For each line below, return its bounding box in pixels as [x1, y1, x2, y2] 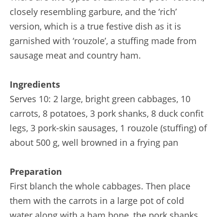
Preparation [10, 165, 62, 177]
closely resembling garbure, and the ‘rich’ [10, 5, 177, 17]
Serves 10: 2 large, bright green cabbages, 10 [10, 93, 190, 105]
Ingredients [10, 78, 60, 90]
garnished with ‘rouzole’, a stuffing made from [10, 34, 197, 46]
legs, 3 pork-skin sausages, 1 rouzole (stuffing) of [10, 122, 207, 134]
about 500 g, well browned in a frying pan [10, 136, 178, 148]
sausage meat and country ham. [10, 49, 141, 61]
